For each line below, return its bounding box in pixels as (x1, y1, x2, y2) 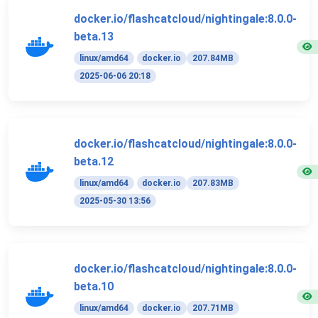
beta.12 (74, 154, 114, 168)
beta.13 (74, 29, 114, 43)
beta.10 (74, 279, 114, 293)
